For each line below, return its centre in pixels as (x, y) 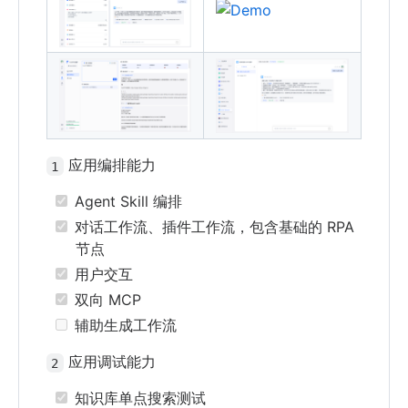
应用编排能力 (109, 165)
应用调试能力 (109, 362)
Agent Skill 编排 (126, 202)
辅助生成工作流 (123, 326)
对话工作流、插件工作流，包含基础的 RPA (212, 227)
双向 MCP (105, 300)
